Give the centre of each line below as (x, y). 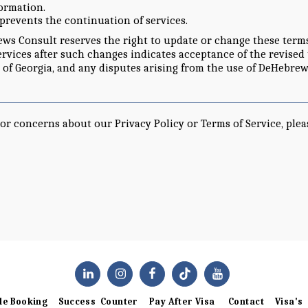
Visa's (289, 301)
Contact (246, 301)
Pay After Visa (183, 301)
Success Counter (98, 301)
